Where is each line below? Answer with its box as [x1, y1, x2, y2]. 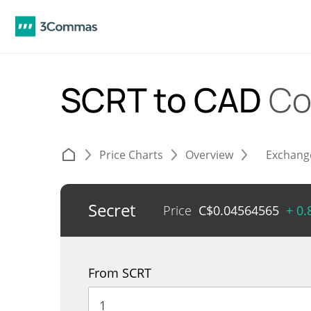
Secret [88, 199, 135, 221]
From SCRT [88, 264, 151, 281]
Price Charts [99, 147, 163, 162]
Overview [185, 147, 233, 162]
